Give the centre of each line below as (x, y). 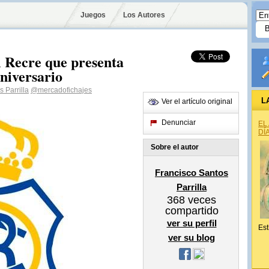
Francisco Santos (192, 173)
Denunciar (179, 122)
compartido (192, 211)
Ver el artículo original (197, 101)
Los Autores (144, 15)
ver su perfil (192, 223)
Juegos (93, 15)
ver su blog (192, 237)
